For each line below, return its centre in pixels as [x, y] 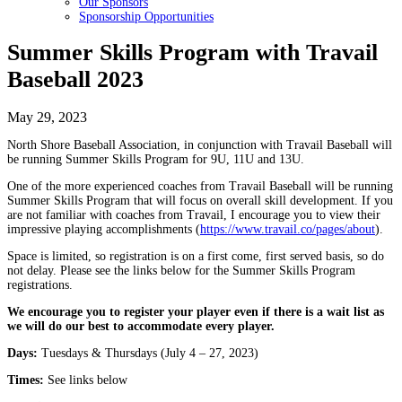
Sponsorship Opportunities [146, 17]
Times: [26, 380]
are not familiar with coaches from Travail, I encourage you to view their [194, 214]
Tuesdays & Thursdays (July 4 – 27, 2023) [148, 353]
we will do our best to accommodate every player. [141, 326]
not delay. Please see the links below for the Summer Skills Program [181, 270]
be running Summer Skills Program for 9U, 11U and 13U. [156, 159]
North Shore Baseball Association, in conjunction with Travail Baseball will [200, 144]
